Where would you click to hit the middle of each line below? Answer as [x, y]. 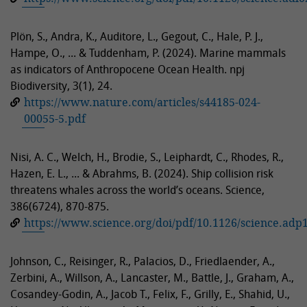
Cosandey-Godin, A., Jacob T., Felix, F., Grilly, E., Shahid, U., [150, 294]
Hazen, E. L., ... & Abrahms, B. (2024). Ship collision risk [142, 173]
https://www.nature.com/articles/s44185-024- [142, 102]
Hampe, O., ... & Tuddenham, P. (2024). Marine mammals [148, 52]
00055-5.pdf [55, 118]
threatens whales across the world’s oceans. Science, [137, 189]
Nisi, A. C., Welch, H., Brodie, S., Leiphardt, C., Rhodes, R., [147, 157]
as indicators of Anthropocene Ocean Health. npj [127, 69]
